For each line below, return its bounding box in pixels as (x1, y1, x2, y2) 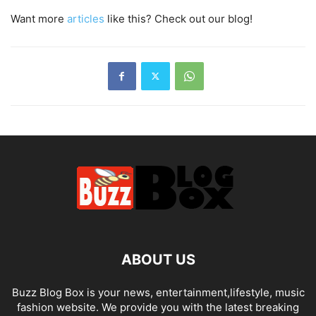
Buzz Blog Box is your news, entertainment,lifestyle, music (11, 285, 305, 299)
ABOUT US (121, 250, 195, 268)
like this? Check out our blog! (104, 11, 253, 25)
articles (67, 11, 104, 25)
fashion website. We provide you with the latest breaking (17, 300, 299, 314)
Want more (11, 11, 67, 25)
